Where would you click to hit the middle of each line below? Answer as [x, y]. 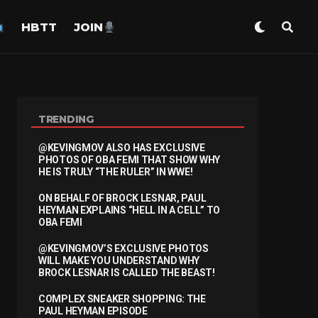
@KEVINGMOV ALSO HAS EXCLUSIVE [122, 148]
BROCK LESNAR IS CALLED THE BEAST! [127, 273]
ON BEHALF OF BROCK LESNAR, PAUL [122, 198]
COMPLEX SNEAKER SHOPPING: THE [122, 299]
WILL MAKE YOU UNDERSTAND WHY [119, 261]
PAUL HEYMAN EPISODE [93, 311]
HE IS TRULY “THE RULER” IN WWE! [116, 172]
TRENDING [66, 119]
